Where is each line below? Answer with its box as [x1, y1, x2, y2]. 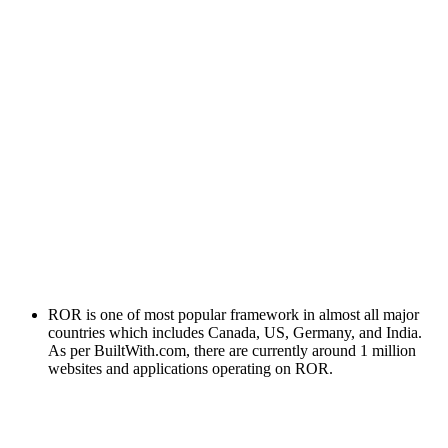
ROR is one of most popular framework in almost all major [48, 305, 419, 323]
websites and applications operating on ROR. [48, 359, 333, 377]
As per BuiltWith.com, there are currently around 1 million [48, 341, 416, 359]
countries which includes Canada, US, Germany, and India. [48, 323, 422, 341]
